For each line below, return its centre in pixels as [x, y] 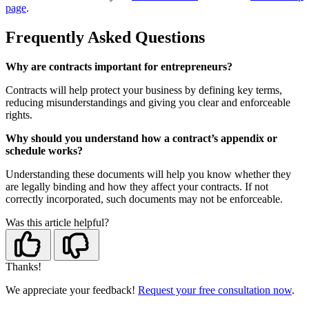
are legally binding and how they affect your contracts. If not [137, 187]
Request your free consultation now [215, 290]
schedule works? [44, 151]
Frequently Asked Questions [107, 38]
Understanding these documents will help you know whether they [148, 175]
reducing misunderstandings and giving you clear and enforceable [148, 103]
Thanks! [23, 267]
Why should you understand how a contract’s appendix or [141, 139]
